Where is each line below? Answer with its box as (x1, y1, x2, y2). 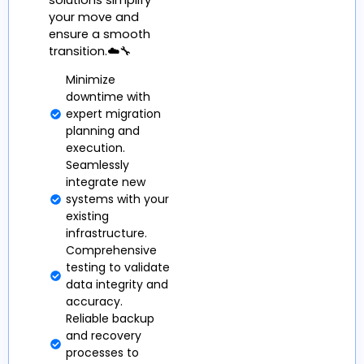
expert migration (66, 105, 162, 122)
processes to (66, 344, 140, 361)
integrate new (66, 173, 146, 190)
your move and (49, 9, 140, 26)
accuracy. (66, 292, 123, 310)
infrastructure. (66, 224, 148, 241)
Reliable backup (66, 310, 155, 327)
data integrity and (66, 275, 169, 292)
